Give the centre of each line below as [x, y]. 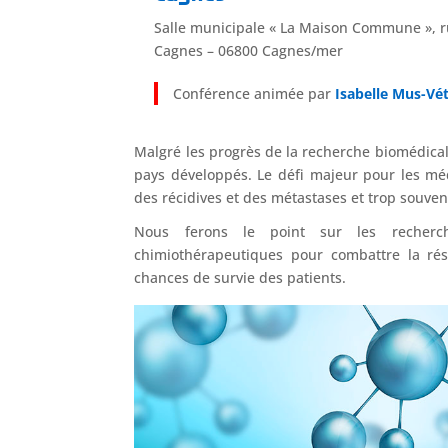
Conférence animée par [252, 94]
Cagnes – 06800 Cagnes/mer [249, 50]
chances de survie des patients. [240, 278]
